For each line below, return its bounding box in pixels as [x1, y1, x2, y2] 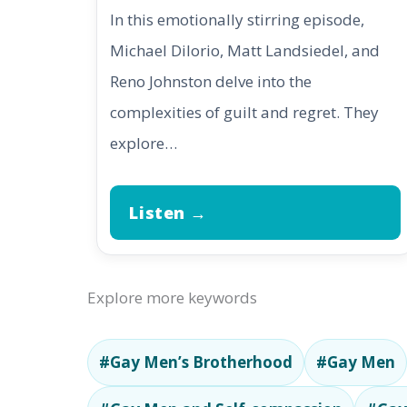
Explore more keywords [87, 287, 257, 309]
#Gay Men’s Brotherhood [99, 352, 293, 373]
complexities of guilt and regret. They [109, 102, 379, 123]
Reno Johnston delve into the [109, 71, 312, 92]
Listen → [129, 202, 207, 224]
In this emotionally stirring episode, [109, 9, 364, 30]
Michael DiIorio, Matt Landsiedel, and [109, 40, 380, 61]
